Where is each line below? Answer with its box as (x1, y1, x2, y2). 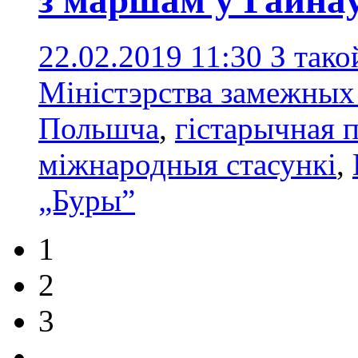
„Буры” (38, 183, 135, 218)
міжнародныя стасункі (38, 147, 336, 182)
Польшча (38, 111, 159, 146)
